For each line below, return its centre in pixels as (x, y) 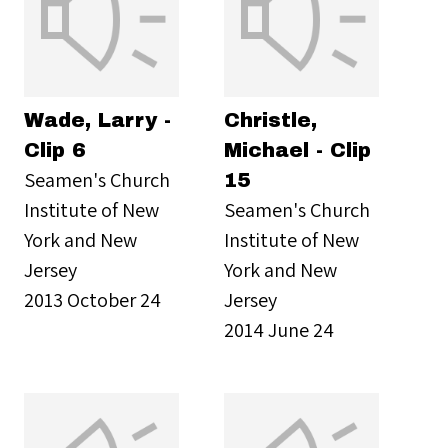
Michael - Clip (297, 150)
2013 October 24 (92, 299)
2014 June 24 (279, 329)
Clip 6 (54, 150)
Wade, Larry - (97, 120)
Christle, (270, 120)
